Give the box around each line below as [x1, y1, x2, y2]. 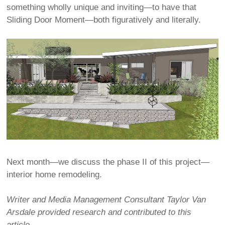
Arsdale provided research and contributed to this [7, 207, 192, 217]
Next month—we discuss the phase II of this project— [7, 157, 210, 167]
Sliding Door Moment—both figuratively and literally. [7, 15, 201, 25]
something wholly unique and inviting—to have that [7, 2, 197, 12]
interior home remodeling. [7, 170, 102, 180]
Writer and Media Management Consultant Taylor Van [7, 195, 206, 205]
